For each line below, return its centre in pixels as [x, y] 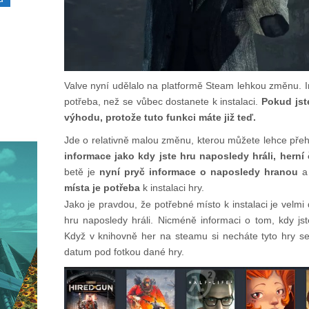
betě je [81, 171]
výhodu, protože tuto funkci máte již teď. [160, 117]
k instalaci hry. [172, 187]
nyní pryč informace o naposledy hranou [198, 171]
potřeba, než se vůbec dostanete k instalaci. [163, 101]
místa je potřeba [102, 187]
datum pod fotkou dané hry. [124, 251]
